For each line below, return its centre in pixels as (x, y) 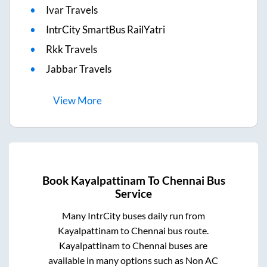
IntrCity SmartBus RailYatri (105, 30)
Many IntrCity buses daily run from (133, 215)
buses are (187, 245)
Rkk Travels (72, 49)
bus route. (187, 230)
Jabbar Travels (79, 69)
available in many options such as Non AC (133, 260)
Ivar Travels (72, 10)
